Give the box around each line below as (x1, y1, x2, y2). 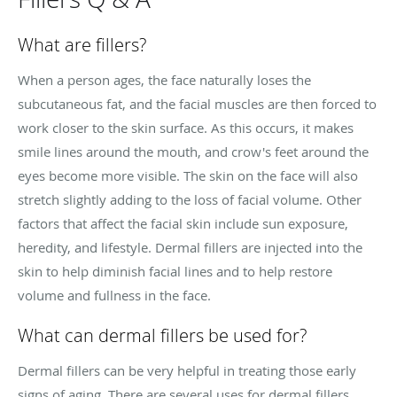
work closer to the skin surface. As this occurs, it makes (18, 119, 354, 137)
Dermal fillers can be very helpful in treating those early (18, 362, 356, 380)
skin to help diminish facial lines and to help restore (18, 262, 332, 281)
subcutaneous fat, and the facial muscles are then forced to (18, 95, 377, 113)
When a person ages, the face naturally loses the (18, 71, 311, 90)
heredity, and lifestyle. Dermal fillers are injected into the (18, 238, 362, 257)
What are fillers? (18, 33, 146, 58)
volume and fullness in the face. (18, 286, 211, 305)
